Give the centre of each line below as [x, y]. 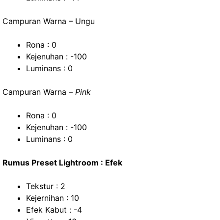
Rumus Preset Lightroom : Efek [62, 163]
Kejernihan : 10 [53, 198]
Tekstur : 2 [46, 186]
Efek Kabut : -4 [54, 210]
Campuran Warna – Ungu [49, 21]
